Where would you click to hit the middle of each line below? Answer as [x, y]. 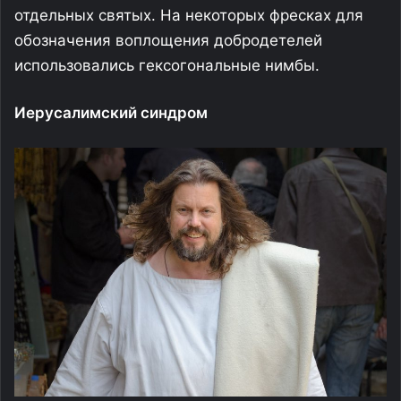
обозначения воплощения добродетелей [168, 40]
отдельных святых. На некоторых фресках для [189, 15]
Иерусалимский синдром [111, 112]
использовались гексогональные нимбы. [167, 65]
